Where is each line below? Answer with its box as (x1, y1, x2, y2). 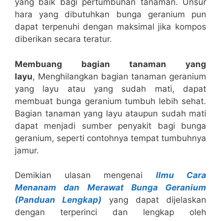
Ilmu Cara (155, 170, 206, 181)
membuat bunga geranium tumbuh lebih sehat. (15, 96, 206, 106)
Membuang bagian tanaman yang (15, 59, 206, 69)
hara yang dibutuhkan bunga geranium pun (15, 9, 206, 20)
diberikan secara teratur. (15, 34, 112, 44)
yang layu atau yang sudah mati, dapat (15, 83, 206, 94)
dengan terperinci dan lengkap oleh (15, 207, 206, 218)
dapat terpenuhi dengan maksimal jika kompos (15, 22, 206, 32)
